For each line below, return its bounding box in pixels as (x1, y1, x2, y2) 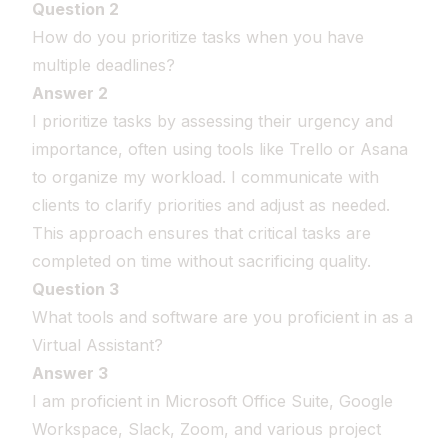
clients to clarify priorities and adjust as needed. (32, 195, 390, 215)
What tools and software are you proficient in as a (32, 307, 413, 327)
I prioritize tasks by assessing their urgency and (32, 111, 393, 131)
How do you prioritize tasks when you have (32, 27, 364, 47)
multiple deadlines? (32, 55, 175, 75)
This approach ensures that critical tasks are (32, 223, 371, 243)
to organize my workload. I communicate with (32, 167, 379, 187)
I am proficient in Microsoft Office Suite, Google (32, 391, 393, 411)
